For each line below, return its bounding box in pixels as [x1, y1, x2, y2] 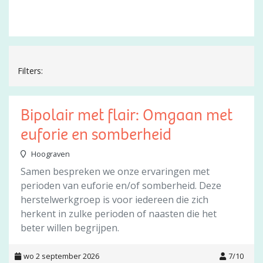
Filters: [18, 65, 43, 76]
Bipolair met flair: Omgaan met [21, 109, 232, 125]
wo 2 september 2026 [23, 250, 99, 261]
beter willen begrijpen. [21, 221, 119, 234]
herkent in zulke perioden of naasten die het [21, 207, 217, 220]
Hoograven [31, 149, 70, 159]
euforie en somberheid [21, 128, 171, 144]
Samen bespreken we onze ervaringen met [21, 165, 210, 178]
